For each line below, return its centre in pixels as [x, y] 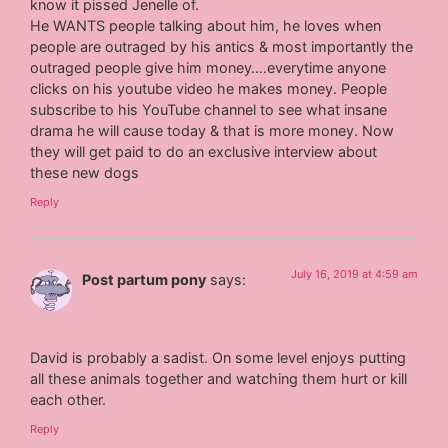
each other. [68, 399]
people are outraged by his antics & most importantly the [222, 46]
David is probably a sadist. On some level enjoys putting [218, 357]
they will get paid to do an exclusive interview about [204, 151]
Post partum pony [144, 280]
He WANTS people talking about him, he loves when [206, 25]
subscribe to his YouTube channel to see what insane [209, 109]
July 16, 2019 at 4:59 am [354, 274]
